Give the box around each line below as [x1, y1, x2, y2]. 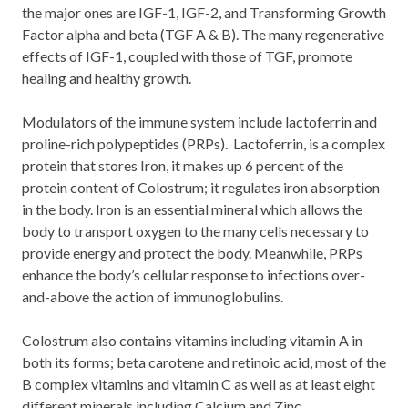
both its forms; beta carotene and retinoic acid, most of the [22, 352, 386, 371]
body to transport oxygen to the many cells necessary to [22, 221, 369, 240]
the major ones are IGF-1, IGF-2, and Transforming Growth [22, 3, 386, 21]
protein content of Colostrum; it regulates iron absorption [22, 178, 380, 196]
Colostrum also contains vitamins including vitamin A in [22, 331, 362, 349]
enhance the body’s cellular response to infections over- [22, 265, 365, 283]
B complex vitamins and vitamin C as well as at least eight [22, 374, 375, 393]
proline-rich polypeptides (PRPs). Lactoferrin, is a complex [22, 134, 385, 152]
